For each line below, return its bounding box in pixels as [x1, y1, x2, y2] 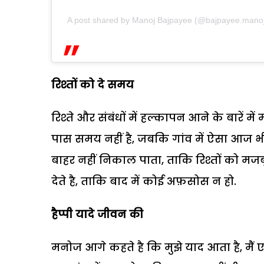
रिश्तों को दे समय [51, 77, 134, 92]
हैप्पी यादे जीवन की [51, 206, 143, 222]
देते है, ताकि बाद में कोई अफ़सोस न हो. [51, 173, 236, 189]
